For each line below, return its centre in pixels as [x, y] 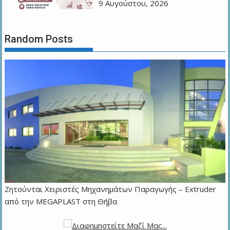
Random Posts [39, 39]
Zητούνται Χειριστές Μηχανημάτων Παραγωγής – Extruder [111, 189]
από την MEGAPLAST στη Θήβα [61, 202]
